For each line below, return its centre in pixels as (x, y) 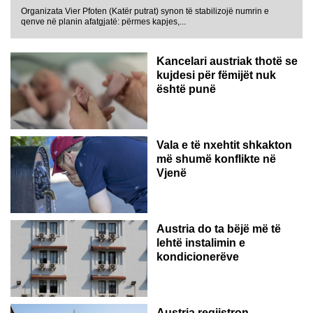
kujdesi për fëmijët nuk (216, 75)
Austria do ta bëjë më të (219, 229)
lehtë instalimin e (201, 243)
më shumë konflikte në (216, 159)
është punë (186, 89)
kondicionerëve (198, 257)
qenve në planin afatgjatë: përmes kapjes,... (103, 22)
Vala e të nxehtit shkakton (224, 145)
